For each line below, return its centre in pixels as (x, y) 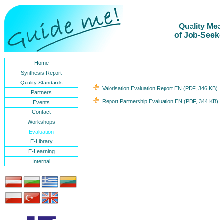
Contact (41, 112)
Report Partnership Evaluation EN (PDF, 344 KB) (160, 101)
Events (41, 102)
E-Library (41, 141)
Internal (41, 161)
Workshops (41, 122)
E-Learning (41, 151)
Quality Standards (41, 82)
